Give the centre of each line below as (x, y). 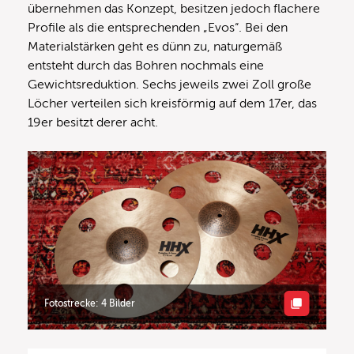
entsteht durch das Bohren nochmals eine (146, 65)
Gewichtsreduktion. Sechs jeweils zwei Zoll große (169, 84)
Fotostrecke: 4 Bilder (90, 303)
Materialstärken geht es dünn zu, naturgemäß (155, 46)
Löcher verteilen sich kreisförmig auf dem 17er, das (172, 103)
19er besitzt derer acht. (94, 122)
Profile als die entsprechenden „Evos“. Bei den (158, 27)
